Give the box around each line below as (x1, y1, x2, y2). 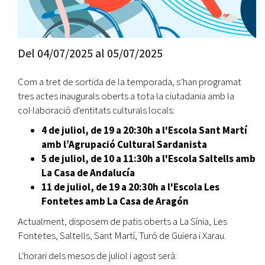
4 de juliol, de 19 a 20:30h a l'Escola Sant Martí (41, 124, 247, 137)
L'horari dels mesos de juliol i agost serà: (18, 249, 177, 263)
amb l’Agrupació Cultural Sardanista (41, 138, 207, 151)
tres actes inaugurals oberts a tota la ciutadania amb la (18, 89, 234, 103)
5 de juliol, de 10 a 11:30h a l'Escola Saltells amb (41, 152, 256, 166)
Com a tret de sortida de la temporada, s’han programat (18, 75, 241, 89)
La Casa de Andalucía (41, 166, 135, 180)
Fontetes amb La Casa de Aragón (41, 195, 189, 208)
